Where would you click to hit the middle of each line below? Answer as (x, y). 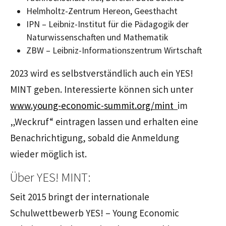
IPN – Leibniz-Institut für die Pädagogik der (107, 24)
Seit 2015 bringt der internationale (80, 196)
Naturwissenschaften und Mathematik (97, 37)
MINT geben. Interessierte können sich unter (102, 89)
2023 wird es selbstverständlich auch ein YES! (102, 73)
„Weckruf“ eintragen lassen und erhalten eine (104, 121)
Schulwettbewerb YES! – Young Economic (95, 213)
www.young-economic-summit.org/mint (94, 105)
